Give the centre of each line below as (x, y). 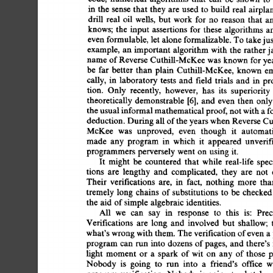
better (127, 70)
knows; (101, 29)
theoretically (111, 101)
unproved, (156, 131)
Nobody (102, 264)
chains (148, 192)
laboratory (140, 80)
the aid (101, 202)
